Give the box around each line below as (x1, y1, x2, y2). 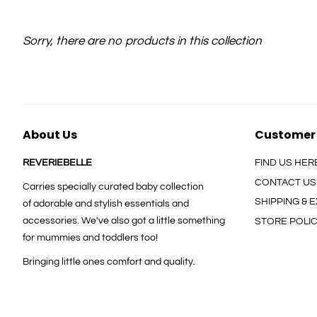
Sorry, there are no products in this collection (23, 35, 262, 47)
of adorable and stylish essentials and (23, 198, 189, 209)
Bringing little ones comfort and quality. (23, 256, 195, 267)
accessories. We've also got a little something (23, 215, 225, 226)
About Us (23, 127, 77, 143)
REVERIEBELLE (23, 157, 92, 168)
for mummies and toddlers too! (23, 232, 158, 243)
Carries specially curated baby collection (23, 181, 204, 192)
